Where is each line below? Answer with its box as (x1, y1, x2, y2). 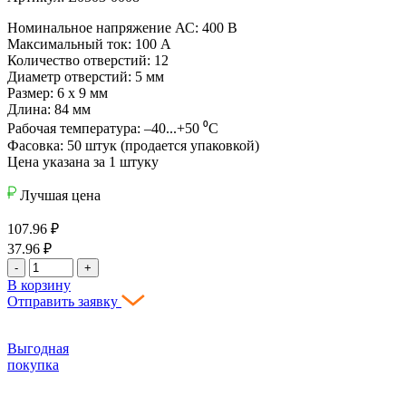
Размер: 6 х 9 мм (7, 84, 108, 101)
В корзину (7, 276, 71, 293)
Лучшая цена (20, 187, 101, 203)
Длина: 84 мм (7, 101, 91, 117)
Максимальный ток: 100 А (7, 35, 171, 52)
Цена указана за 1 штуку (7, 153, 159, 169)
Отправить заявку (7, 293, 121, 309)
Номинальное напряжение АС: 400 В (7, 19, 237, 35)
